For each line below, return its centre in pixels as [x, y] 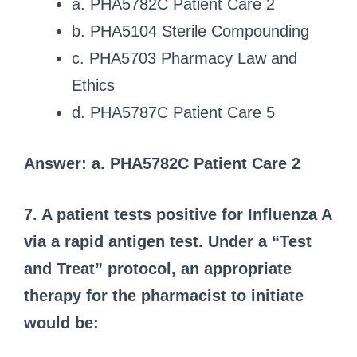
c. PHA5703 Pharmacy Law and [184, 58]
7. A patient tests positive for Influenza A [178, 214]
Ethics [93, 85]
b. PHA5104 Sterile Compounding [190, 31]
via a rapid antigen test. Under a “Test [168, 241]
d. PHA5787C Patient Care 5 [173, 112]
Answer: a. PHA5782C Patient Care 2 [162, 163]
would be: [61, 322]
